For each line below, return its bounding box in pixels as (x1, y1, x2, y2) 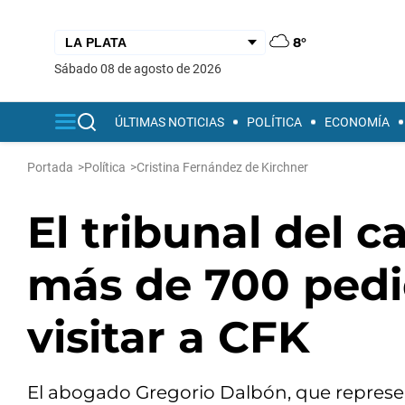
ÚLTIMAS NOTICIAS (115, 115, 224, 129)
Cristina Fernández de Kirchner (137, 160, 308, 174)
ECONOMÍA (325, 115, 390, 129)
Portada (27, 160, 73, 174)
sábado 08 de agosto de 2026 (61, 61, 221, 76)
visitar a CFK (27, 311, 310, 363)
